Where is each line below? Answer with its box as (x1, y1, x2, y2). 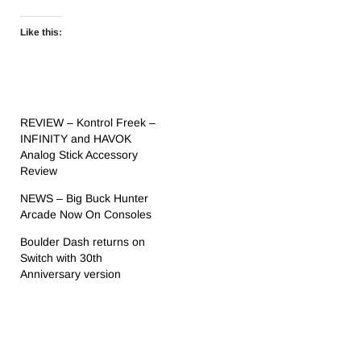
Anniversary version (20, 268, 121, 280)
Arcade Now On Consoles (20, 208, 151, 221)
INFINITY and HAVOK (20, 132, 131, 145)
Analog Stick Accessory (20, 148, 138, 161)
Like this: (20, 27, 62, 38)
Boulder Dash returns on (20, 235, 145, 248)
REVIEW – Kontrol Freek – (20, 116, 156, 129)
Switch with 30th (20, 251, 102, 264)
